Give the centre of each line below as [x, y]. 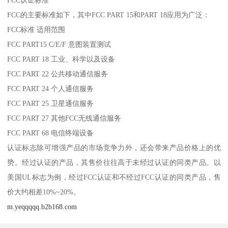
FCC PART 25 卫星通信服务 [51, 103]
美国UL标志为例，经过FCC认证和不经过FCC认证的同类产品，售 [114, 177]
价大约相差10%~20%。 [44, 192]
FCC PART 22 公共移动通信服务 [58, 74]
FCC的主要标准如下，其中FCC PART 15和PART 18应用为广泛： [109, 15]
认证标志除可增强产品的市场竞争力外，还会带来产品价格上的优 [114, 147]
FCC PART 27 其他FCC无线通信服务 [64, 118]
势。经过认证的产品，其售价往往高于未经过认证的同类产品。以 [114, 162]
